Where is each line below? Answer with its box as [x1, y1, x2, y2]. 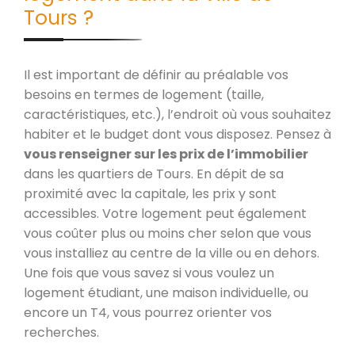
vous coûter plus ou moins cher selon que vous [24, 223, 311, 242]
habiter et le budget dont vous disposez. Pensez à [24, 124, 331, 143]
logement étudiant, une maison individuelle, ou [24, 283, 308, 302]
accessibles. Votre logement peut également [24, 204, 307, 223]
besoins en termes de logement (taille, [24, 85, 264, 104]
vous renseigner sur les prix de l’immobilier [24, 144, 308, 163]
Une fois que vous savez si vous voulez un [24, 263, 274, 282]
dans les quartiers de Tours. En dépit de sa [24, 164, 284, 183]
